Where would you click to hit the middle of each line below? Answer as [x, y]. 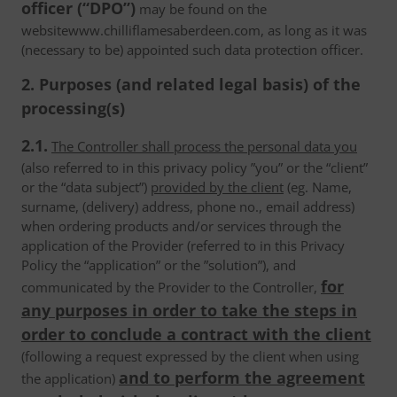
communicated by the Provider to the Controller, [171, 287]
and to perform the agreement [242, 378]
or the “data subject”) [86, 187]
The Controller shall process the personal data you [204, 146]
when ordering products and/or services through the [181, 226]
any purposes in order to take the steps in [189, 310]
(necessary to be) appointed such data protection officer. [192, 50]
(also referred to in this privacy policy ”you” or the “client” [195, 167]
